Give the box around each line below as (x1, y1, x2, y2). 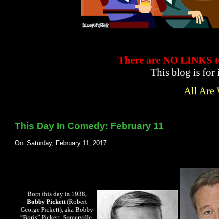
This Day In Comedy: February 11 (15, 120, 164, 131)
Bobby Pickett (26, 198, 66, 206)
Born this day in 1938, (27, 191, 87, 198)
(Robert (65, 198, 87, 206)
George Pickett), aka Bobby (20, 206, 93, 214)
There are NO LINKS (118, 54, 215, 66)
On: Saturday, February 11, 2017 (15, 139, 107, 147)
